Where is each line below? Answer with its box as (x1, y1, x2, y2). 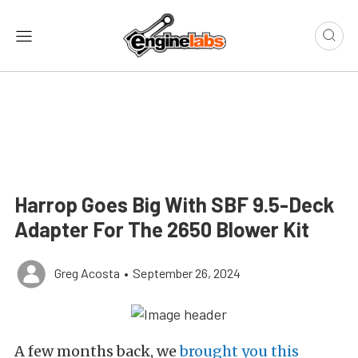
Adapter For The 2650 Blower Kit (14, 217, 309, 242)
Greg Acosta (54, 265, 120, 281)
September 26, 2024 (133, 265, 241, 281)
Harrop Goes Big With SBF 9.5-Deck (14, 192, 334, 217)
